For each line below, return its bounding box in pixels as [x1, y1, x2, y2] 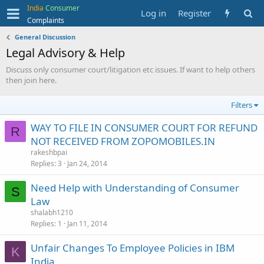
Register [178, 7, 211, 19]
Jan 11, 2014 [67, 219, 107, 229]
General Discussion [15, 32, 76, 41]
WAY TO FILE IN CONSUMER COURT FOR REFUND [31, 121, 258, 134]
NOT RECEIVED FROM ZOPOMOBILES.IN [31, 134, 215, 148]
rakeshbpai [31, 147, 67, 157]
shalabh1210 [31, 207, 73, 217]
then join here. [6, 75, 57, 85]
